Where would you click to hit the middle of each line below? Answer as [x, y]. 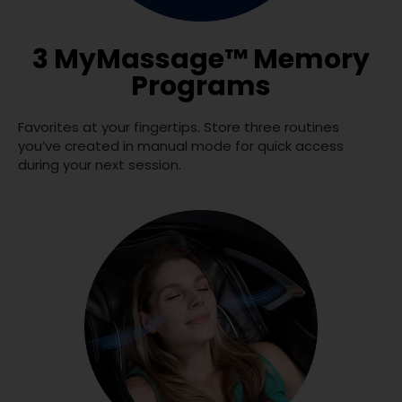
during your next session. [100, 164]
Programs [201, 86]
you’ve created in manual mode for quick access [181, 145]
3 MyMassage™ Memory [201, 59]
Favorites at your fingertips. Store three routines [179, 127]
